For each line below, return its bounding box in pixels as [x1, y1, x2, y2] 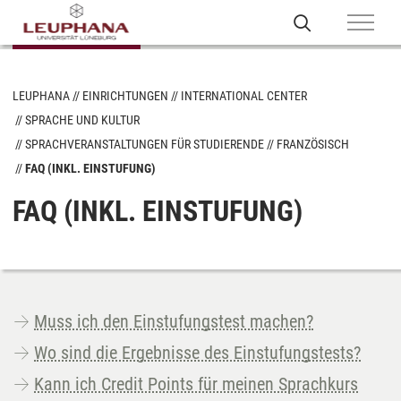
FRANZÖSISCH [277, 137, 349, 151]
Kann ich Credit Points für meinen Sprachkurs [34, 373, 358, 395]
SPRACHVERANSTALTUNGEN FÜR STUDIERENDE [25, 137, 264, 151]
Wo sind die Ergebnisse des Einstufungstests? [34, 342, 361, 363]
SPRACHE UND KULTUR [25, 113, 140, 127]
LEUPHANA [13, 89, 70, 103]
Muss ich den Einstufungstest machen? [34, 311, 313, 332]
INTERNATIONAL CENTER [181, 89, 307, 103]
